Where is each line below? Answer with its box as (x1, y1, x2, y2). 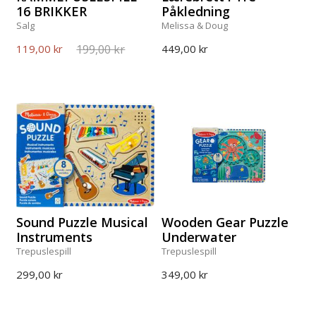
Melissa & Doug (162, 19, 229, 32)
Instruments (16, 229, 93, 245)
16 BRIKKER (16, 3, 87, 20)
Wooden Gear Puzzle (162, 214, 289, 231)
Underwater (162, 229, 237, 245)
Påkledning (162, 3, 231, 20)
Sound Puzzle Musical (16, 214, 149, 231)
